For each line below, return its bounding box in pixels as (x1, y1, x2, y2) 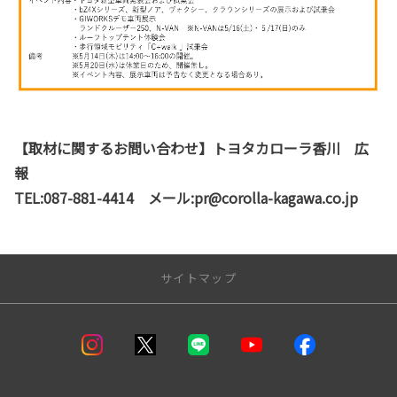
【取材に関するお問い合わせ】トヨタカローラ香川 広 (14, 136, 369, 159)
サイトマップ (160, 269, 237, 286)
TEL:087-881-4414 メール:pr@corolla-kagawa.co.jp (14, 186, 358, 208)
